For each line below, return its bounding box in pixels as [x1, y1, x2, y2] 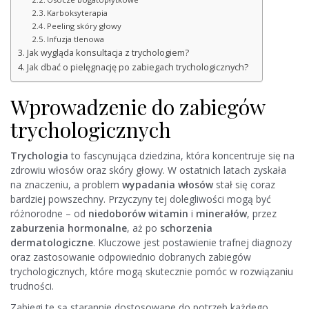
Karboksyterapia [47, 8, 108, 19]
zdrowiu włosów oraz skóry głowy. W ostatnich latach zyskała [10, 163, 286, 177]
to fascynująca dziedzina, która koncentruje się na [68, 149, 295, 163]
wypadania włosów [122, 178, 213, 192]
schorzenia [160, 221, 212, 235]
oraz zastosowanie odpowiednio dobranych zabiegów [10, 250, 251, 264]
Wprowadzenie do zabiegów [10, 93, 265, 121]
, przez [247, 207, 277, 221]
